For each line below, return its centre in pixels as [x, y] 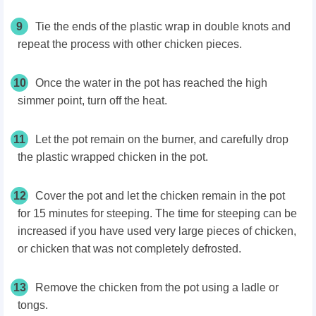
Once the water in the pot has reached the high [151, 83]
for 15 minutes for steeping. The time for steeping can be [157, 214]
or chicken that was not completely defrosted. [129, 249]
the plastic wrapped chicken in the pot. [113, 157]
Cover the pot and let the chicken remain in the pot [160, 196]
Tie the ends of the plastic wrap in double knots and [163, 27]
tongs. [33, 305]
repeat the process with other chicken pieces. [130, 44]
